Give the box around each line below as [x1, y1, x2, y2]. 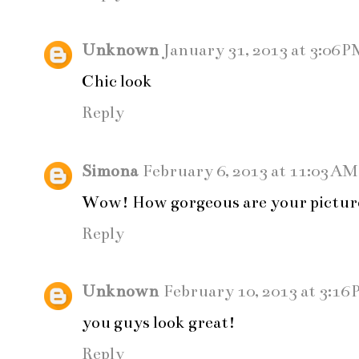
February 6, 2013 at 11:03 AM [143, 160, 357, 181]
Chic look [82, 71, 152, 92]
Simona [82, 160, 138, 181]
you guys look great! [82, 313, 236, 333]
